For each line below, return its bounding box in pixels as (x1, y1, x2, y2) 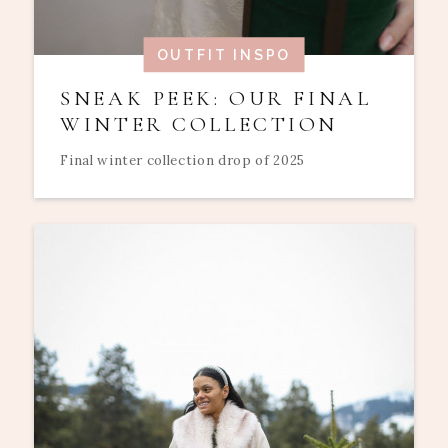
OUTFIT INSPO (156, 46, 292, 63)
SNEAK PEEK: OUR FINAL (60, 86, 372, 112)
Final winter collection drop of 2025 (60, 151, 305, 169)
